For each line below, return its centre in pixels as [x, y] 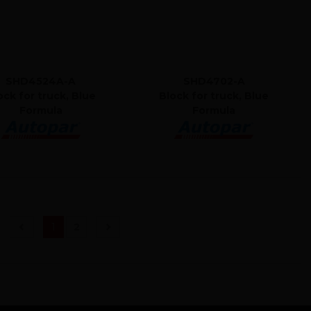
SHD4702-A [214, 81]
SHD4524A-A [41, 81]
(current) [76, 226]
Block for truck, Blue [214, 95]
